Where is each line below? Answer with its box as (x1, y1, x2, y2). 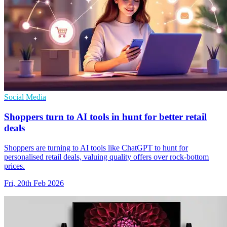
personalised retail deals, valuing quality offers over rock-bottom (4, 152, 209, 161)
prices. (4, 161, 25, 170)
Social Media (4, 93, 46, 102)
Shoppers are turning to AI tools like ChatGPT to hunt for (4, 143, 188, 152)
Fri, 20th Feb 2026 (4, 178, 64, 187)
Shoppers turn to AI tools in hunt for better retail (4, 111, 207, 123)
